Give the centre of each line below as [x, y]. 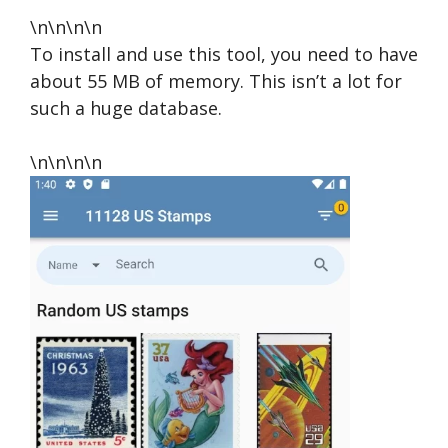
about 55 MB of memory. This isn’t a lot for [216, 81]
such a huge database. [126, 108]
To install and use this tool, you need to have [224, 54]
